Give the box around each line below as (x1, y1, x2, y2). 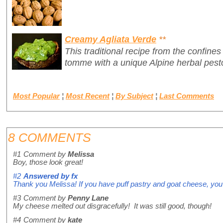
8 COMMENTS (8, 130, 91, 145)
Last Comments (159, 92, 214, 101)
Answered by (23, 172, 71, 181)
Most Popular (13, 92, 60, 101)
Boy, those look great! (13, 158, 83, 167)
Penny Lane (68, 194, 109, 203)
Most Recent (66, 92, 110, 101)
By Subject (115, 92, 153, 101)
